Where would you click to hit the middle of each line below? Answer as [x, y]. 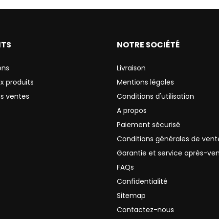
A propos [131, 111]
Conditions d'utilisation [155, 97]
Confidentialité [142, 182]
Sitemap [131, 196]
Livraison [131, 68]
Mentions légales [145, 82]
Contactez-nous [145, 210]
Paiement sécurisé [148, 125]
